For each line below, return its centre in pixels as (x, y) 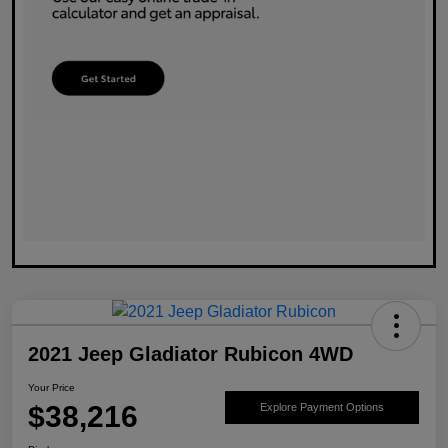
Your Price (51, 388)
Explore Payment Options (322, 406)
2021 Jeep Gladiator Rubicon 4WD (190, 354)
